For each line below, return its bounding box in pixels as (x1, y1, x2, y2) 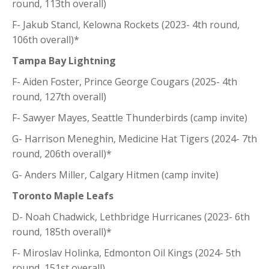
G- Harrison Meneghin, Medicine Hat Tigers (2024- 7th (12, 131, 257, 145)
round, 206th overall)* (12, 147, 112, 160)
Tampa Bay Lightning (12, 53, 116, 67)
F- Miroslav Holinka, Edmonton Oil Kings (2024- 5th (12, 246, 241, 259)
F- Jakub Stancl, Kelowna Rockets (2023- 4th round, (12, 17, 240, 31)
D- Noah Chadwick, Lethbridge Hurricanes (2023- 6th (12, 210, 250, 223)
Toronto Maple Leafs (12, 189, 113, 202)
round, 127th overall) (12, 89, 106, 103)
